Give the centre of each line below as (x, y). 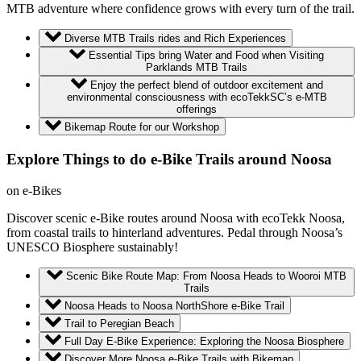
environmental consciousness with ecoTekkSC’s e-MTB (197, 98)
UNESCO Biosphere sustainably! (92, 247)
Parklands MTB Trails (197, 68)
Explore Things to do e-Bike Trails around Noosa (169, 159)
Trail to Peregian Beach (119, 323)
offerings (197, 110)
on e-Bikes (34, 190)
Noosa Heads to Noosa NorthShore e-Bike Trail (174, 306)
